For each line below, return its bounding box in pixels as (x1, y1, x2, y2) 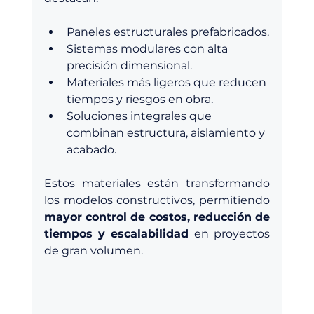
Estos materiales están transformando (43, 177, 271, 191)
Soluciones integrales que (66, 109, 214, 123)
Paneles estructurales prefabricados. (66, 25, 269, 39)
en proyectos (189, 227, 271, 241)
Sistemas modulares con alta (66, 42, 231, 56)
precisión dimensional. (66, 59, 192, 73)
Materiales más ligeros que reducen (66, 76, 269, 90)
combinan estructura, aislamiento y (66, 126, 268, 140)
